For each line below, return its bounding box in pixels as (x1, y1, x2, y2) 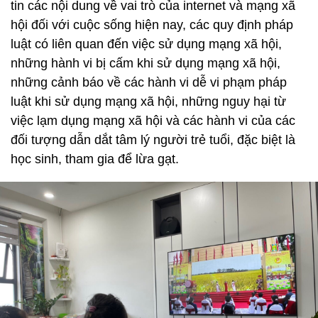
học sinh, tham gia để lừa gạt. (11, 151, 179, 166)
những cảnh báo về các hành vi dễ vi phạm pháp (11, 75, 287, 89)
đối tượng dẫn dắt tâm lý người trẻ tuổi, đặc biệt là (11, 132, 295, 147)
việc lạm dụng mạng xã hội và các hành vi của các (11, 113, 295, 128)
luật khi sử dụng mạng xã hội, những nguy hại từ (11, 94, 286, 109)
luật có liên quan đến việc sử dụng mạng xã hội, (11, 36, 282, 51)
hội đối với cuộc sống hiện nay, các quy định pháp (11, 17, 293, 32)
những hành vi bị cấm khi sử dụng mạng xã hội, (11, 55, 280, 70)
